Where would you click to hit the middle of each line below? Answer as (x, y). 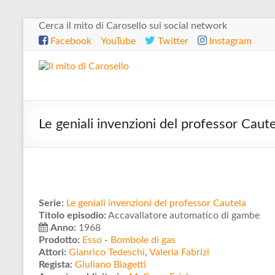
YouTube (118, 41)
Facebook (70, 41)
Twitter (172, 41)
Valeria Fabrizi (179, 252)
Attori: (52, 252)
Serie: (51, 203)
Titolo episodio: (72, 215)
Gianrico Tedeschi (107, 252)
